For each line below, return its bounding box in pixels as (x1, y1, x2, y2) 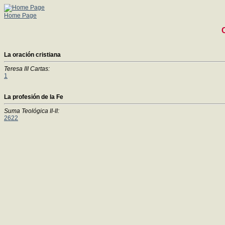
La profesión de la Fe (4, 93, 63, 100)
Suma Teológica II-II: (4, 107, 59, 115)
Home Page (4, 12, 37, 19)
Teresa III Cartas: (4, 65, 50, 72)
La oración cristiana (4, 51, 61, 58)
